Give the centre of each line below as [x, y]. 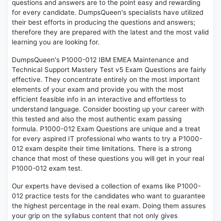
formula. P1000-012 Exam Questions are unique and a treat [106, 129]
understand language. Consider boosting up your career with [108, 109]
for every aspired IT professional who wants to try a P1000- [107, 139]
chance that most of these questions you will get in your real [108, 159]
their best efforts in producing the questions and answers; [104, 22]
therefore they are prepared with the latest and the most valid [110, 32]
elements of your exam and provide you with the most [98, 90]
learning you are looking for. [56, 42]
